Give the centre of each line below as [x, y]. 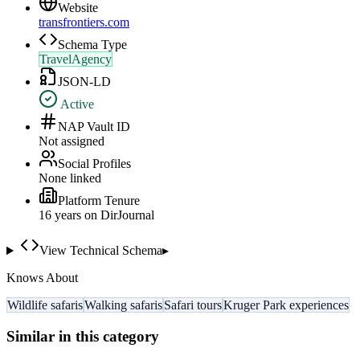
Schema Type [92, 45]
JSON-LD [84, 82]
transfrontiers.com [84, 22]
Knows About [42, 278]
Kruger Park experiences [286, 305]
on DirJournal [118, 215]
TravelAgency [76, 59]
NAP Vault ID [94, 127]
